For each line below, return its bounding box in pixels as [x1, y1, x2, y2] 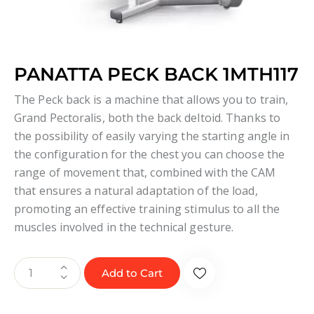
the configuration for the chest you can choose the [14, 146, 285, 162]
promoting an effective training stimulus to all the [14, 200, 280, 217]
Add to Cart [102, 266, 163, 280]
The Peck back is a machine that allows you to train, [14, 91, 289, 107]
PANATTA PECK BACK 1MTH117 [14, 63, 299, 86]
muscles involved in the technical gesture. [14, 219, 234, 235]
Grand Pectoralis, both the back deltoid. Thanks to [14, 109, 281, 125]
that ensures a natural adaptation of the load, [14, 182, 258, 198]
